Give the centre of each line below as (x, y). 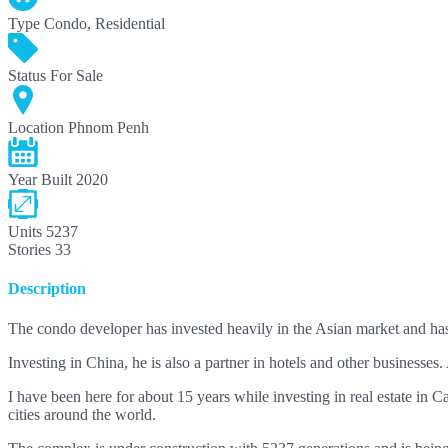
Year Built (40, 180)
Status (27, 76)
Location (36, 128)
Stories (29, 250)
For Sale (76, 76)
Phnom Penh (108, 128)
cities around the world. (82, 414)
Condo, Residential (104, 24)
